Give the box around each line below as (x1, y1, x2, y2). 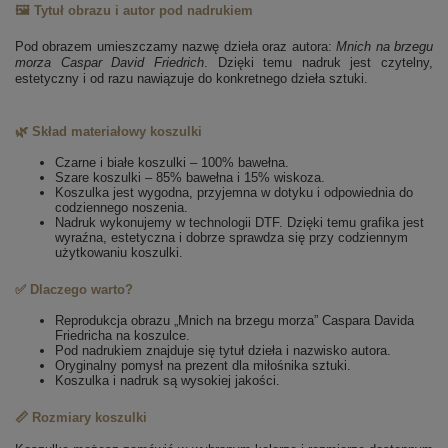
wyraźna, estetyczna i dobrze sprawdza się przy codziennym (55, 230, 408, 246)
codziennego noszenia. (55, 200, 188, 216)
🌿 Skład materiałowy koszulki (15, 124, 202, 140)
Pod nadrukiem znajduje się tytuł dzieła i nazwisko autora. (55, 343, 391, 359)
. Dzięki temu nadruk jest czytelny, (203, 55, 433, 71)
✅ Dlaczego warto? (15, 282, 133, 298)
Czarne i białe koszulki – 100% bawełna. (55, 155, 289, 171)
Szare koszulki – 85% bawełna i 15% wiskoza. (55, 170, 325, 186)
